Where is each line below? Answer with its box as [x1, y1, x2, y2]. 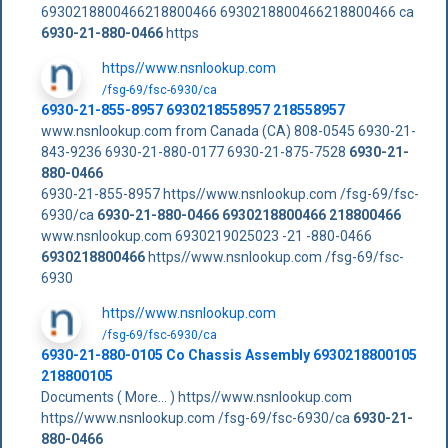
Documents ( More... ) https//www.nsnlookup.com [40, 388, 352, 405]
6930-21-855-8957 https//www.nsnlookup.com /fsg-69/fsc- [40, 185, 419, 202]
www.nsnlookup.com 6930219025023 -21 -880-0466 [40, 227, 372, 244]
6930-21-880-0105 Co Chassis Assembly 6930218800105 [40, 346, 417, 363]
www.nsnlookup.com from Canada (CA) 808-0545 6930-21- [40, 122, 416, 139]
